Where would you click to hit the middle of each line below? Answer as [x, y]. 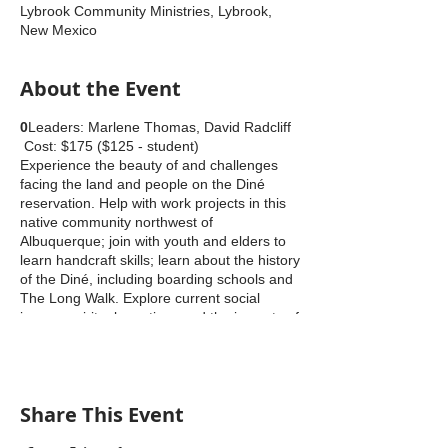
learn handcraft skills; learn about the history [160, 260]
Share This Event [102, 414]
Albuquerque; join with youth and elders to [153, 241]
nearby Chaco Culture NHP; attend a [136, 355]
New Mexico [58, 30]
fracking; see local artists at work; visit [139, 336]
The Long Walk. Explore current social [140, 298]
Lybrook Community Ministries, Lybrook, [146, 11]
